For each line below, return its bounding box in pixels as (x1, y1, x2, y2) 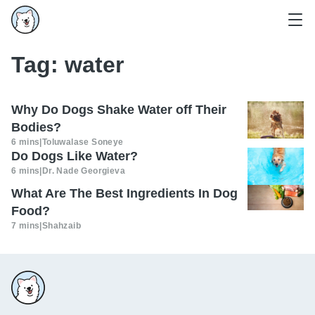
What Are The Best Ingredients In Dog (11, 186, 238, 201)
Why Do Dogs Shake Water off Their (11, 103, 226, 117)
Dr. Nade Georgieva (41, 166, 126, 176)
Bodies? (11, 120, 61, 134)
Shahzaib (41, 221, 82, 231)
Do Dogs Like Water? (11, 149, 138, 163)
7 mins (11, 221, 40, 231)
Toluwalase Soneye (41, 137, 124, 147)
